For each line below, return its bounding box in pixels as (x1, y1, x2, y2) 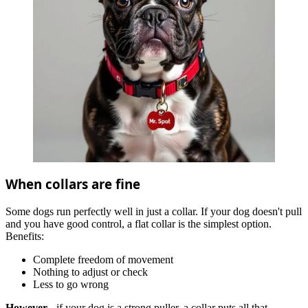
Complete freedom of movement (33, 253, 173, 265)
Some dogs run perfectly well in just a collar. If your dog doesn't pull (5, 205, 302, 217)
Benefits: (5, 230, 44, 242)
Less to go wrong (33, 278, 109, 290)
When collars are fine (5, 175, 140, 193)
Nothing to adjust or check (33, 265, 148, 278)
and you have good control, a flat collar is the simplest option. (5, 217, 272, 230)
